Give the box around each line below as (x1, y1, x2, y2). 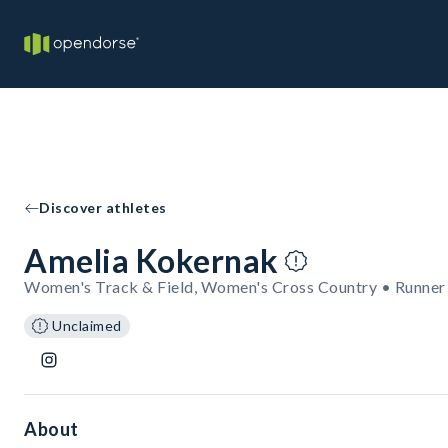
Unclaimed (52, 317, 122, 334)
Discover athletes (39, 199, 167, 216)
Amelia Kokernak (24, 241, 279, 280)
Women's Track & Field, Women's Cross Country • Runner (24, 277, 446, 296)
